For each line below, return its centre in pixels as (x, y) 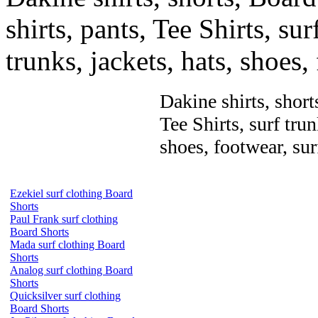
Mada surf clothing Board (67, 245)
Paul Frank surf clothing (64, 219)
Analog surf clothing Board (71, 270)
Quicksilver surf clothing (65, 296)
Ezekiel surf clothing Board (71, 193)
